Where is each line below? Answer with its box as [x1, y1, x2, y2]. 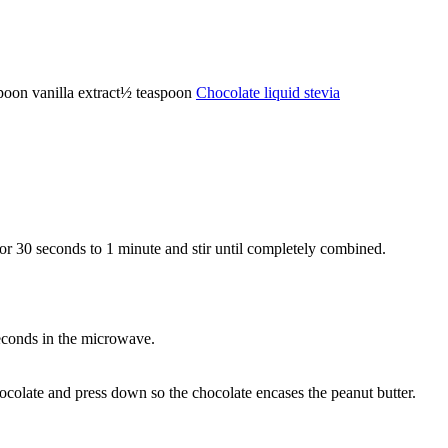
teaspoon [136, 83, 192, 101]
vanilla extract [32, 83, 120, 101]
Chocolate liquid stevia [196, 83, 340, 101]
